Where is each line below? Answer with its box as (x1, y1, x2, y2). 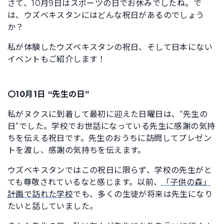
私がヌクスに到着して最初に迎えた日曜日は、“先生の (7, 109, 207, 119)
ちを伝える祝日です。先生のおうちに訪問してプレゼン (7, 133, 211, 143)
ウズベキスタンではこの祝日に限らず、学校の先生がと (7, 165, 212, 175)
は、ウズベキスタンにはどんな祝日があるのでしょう (7, 10, 204, 20)
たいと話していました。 (7, 201, 98, 211)
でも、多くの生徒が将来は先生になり (73, 189, 213, 199)
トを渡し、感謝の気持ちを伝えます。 (7, 145, 146, 155)
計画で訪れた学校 (7, 189, 73, 199)
